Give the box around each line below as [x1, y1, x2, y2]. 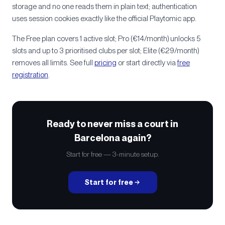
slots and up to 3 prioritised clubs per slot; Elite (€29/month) [12, 46, 199, 55]
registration [12, 70, 48, 79]
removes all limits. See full [12, 58, 93, 67]
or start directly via [117, 58, 176, 67]
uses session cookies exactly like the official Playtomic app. [12, 14, 196, 23]
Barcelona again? [74, 133, 151, 143]
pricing [94, 58, 117, 67]
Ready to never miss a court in [47, 119, 178, 129]
